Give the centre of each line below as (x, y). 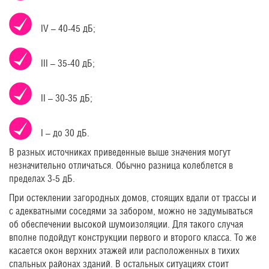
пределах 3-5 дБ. (42, 179)
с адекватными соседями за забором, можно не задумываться (131, 211)
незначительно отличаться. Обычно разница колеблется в (121, 166)
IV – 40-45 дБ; (68, 29)
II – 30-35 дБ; (67, 98)
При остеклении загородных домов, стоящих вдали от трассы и (133, 198)
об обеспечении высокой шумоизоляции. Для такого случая (126, 225)
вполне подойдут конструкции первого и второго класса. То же (133, 238)
